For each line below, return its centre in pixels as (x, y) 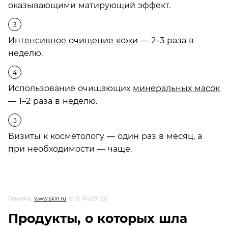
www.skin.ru (50, 199)
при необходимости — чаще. (70, 149)
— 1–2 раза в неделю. (53, 101)
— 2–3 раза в (166, 40)
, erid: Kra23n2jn (88, 199)
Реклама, (21, 199)
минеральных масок (176, 88)
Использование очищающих (70, 88)
